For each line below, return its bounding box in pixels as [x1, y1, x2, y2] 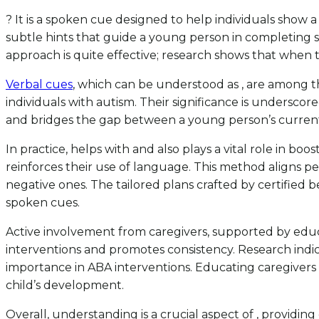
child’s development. [6, 278, 124, 292]
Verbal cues [6, 77, 73, 91]
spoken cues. [6, 195, 80, 209]
